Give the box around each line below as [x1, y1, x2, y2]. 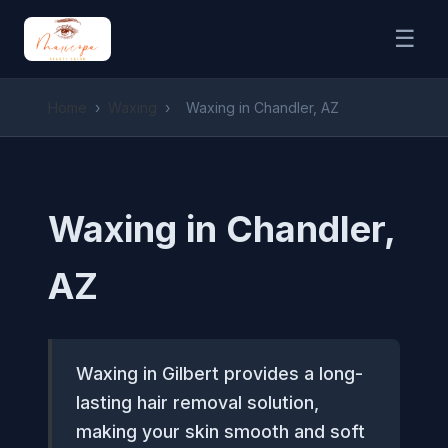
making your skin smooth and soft [76, 421, 365, 442]
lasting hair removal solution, [76, 392, 319, 413]
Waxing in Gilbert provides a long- [76, 363, 363, 384]
